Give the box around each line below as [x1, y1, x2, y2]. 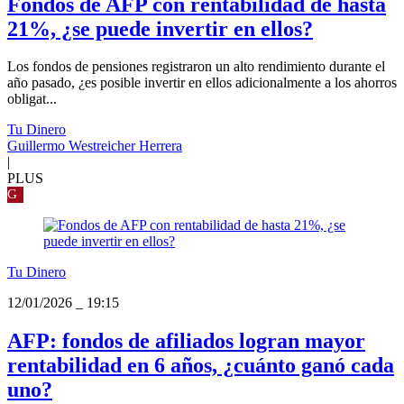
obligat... [7, 91, 57, 107]
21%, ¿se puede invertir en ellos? [7, 16, 313, 41]
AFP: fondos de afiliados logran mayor [7, 329, 365, 353]
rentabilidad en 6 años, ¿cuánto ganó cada [7, 353, 394, 378]
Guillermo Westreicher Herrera [7, 138, 182, 154]
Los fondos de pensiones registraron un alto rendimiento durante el [7, 59, 385, 75]
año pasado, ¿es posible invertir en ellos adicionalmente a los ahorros [7, 75, 397, 91]
